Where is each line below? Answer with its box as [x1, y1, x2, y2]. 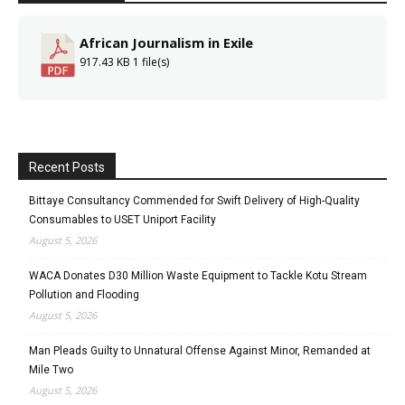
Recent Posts [29, 159, 105, 174]
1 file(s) [133, 53, 169, 70]
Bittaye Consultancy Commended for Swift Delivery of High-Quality [29, 193, 360, 207]
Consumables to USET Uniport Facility [29, 212, 216, 226]
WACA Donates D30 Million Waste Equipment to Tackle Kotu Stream [29, 268, 367, 282]
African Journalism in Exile [80, 33, 253, 52]
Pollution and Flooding [29, 287, 139, 301]
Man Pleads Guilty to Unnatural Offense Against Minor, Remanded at [29, 344, 371, 357]
